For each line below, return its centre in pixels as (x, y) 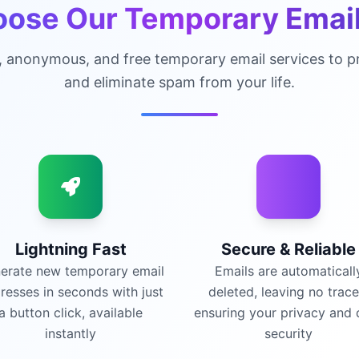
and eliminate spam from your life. (179, 82)
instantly (71, 333)
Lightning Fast (71, 249)
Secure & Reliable (288, 249)
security (288, 333)
